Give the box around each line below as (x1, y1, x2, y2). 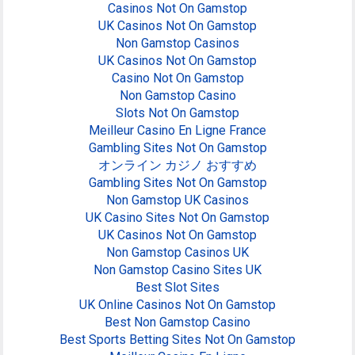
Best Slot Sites (136, 280, 219, 296)
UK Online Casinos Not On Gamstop (79, 297, 276, 313)
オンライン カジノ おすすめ (98, 158, 257, 174)
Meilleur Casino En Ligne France (89, 123, 266, 139)
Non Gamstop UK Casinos (106, 193, 249, 208)
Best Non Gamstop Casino (105, 315, 250, 330)
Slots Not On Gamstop (116, 105, 239, 121)
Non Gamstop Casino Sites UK (94, 262, 261, 278)
